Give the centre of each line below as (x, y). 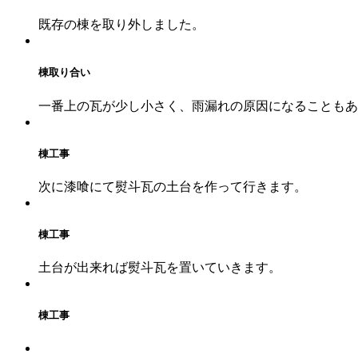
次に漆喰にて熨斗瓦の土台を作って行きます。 (173, 186)
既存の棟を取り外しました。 (121, 25)
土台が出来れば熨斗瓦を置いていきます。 (160, 268)
